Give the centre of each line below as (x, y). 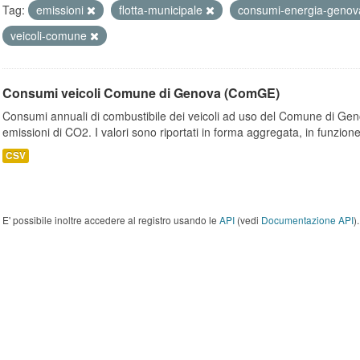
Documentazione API (307, 220)
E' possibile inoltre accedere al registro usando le (111, 220)
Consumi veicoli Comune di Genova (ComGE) (141, 93)
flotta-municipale (162, 10)
